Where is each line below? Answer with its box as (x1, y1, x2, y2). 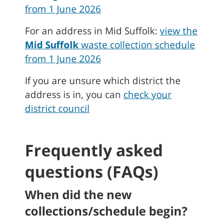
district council (25, 102, 90, 115)
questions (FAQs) (25, 161, 158, 182)
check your (123, 88, 172, 101)
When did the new (25, 186, 132, 203)
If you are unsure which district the (25, 74, 181, 87)
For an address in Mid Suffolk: (25, 24, 160, 37)
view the (160, 24, 198, 37)
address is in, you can (25, 88, 123, 101)
